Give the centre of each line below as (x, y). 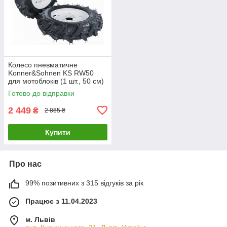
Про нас (25, 164)
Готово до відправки (41, 93)
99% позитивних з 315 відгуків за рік (84, 183)
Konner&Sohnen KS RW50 (51, 73)
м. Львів (40, 219)
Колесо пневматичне (43, 65)
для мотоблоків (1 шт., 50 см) (56, 81)
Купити (58, 132)
